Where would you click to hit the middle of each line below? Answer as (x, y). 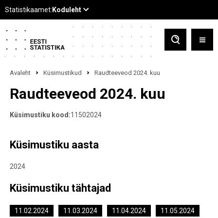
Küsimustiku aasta (54, 145)
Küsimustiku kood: (40, 115)
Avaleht (20, 73)
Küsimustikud (63, 73)
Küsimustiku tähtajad (60, 188)
